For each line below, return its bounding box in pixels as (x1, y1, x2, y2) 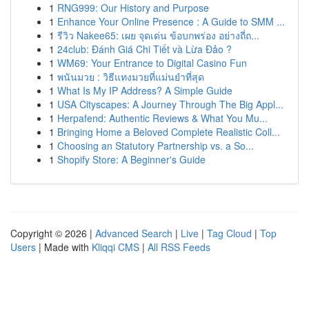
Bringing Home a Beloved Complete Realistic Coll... (57, 125, 280, 139)
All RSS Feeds (148, 240, 210, 254)
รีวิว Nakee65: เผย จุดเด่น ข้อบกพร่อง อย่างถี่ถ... (57, 28, 259, 42)
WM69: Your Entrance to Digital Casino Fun (57, 56, 247, 70)
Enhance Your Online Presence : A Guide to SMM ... (57, 14, 285, 28)
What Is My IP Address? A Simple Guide (57, 83, 232, 97)
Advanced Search (95, 226, 172, 240)
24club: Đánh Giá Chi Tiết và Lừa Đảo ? (57, 42, 232, 56)
